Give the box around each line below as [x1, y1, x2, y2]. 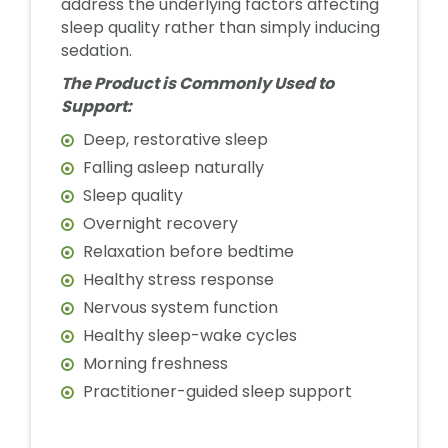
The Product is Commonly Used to [61, 72, 334, 95]
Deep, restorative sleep [83, 128, 268, 151]
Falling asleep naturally [83, 156, 264, 179]
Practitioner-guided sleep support [83, 380, 352, 403]
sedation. [61, 39, 132, 62]
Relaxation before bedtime [83, 240, 294, 263]
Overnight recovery [83, 212, 238, 235]
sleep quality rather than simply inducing [61, 16, 380, 39]
